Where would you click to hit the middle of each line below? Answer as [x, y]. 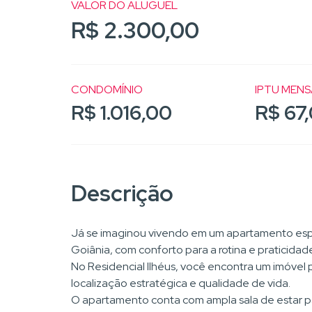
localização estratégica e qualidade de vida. [181, 283]
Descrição [122, 193]
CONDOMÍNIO [107, 89]
